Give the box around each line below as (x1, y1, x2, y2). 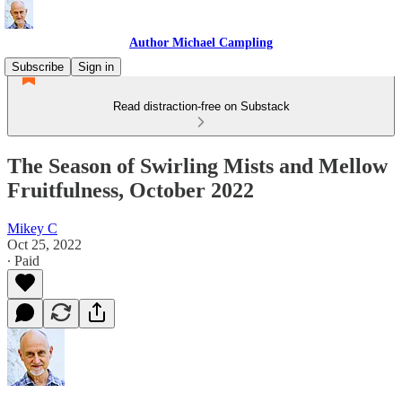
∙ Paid (7, 252, 39, 268)
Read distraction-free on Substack (112, 100, 290, 113)
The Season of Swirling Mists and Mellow (7, 153, 388, 178)
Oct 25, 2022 (7, 236, 82, 252)
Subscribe (12, 60, 64, 74)
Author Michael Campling (129, 36, 273, 49)
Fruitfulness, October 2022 (7, 178, 254, 202)
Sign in (78, 60, 114, 74)
